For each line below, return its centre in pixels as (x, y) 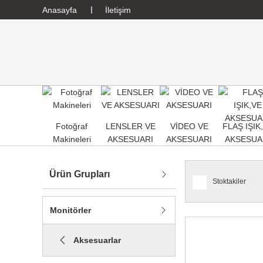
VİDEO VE (189, 126)
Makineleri (72, 139)
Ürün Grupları (80, 174)
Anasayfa (60, 10)
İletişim (118, 10)
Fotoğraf (72, 126)
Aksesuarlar (97, 240)
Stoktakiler (230, 181)
